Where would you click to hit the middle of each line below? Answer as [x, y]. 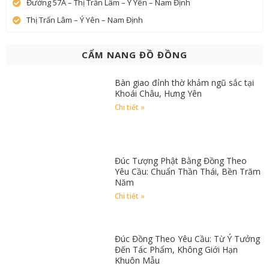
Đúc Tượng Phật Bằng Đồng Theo [181, 160]
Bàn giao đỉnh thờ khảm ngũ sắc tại [185, 83]
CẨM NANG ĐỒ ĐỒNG [134, 55]
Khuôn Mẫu [138, 260]
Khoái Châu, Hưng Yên [159, 94]
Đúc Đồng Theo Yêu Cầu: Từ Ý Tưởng [188, 238]
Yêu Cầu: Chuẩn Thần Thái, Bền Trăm [188, 171]
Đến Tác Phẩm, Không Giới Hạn [177, 249]
